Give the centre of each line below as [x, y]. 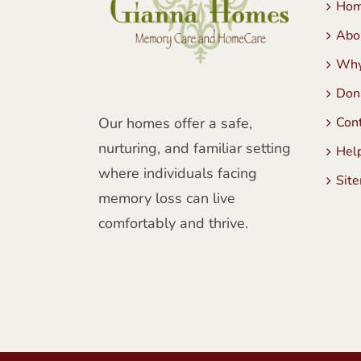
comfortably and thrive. [173, 223]
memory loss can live [167, 198]
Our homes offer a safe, [175, 123]
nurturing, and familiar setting [195, 148]
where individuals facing [178, 173]
